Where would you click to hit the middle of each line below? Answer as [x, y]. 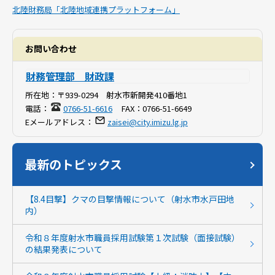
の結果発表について [64, 249]
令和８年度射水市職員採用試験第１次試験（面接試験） [133, 238]
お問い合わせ [51, 48]
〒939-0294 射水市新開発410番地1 [122, 95]
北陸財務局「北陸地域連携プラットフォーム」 [96, 10]
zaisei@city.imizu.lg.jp [148, 122]
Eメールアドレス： [59, 122]
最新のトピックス [73, 164]
